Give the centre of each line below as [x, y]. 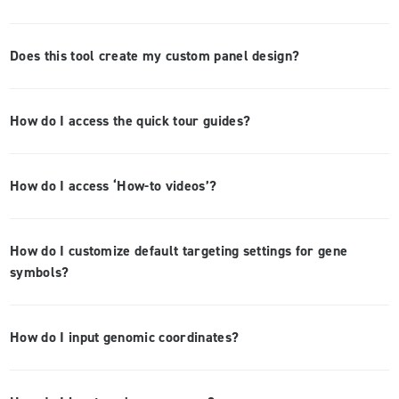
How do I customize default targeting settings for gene [179, 251]
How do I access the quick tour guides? [130, 121]
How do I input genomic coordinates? [125, 338]
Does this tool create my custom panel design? [155, 56]
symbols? [40, 273]
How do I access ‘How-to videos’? [114, 186]
